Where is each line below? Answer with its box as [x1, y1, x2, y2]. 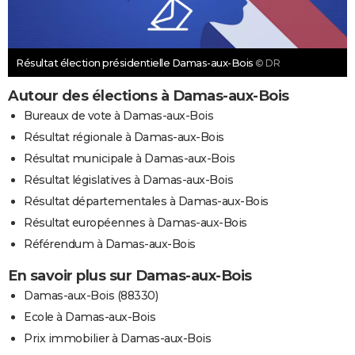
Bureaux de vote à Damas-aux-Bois [24, 109, 213, 124]
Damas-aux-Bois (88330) [24, 288, 158, 303]
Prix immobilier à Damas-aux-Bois [24, 331, 211, 346]
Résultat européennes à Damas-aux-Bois [24, 216, 247, 231]
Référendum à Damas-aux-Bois [24, 237, 196, 252]
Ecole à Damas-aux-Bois [24, 310, 155, 325]
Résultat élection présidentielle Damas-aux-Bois [16, 56, 255, 70]
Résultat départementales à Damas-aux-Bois [24, 194, 269, 209]
